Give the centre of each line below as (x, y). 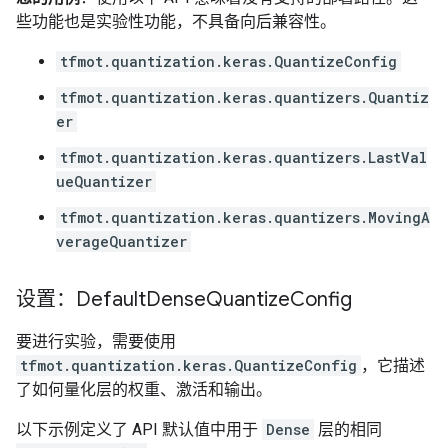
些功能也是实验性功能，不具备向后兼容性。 (176, 21)
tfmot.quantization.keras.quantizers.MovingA (245, 217)
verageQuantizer (121, 241)
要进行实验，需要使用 (96, 341)
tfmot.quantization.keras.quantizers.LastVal (243, 157)
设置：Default (81, 299)
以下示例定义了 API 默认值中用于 (139, 429)
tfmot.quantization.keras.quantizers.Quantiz (244, 97)
